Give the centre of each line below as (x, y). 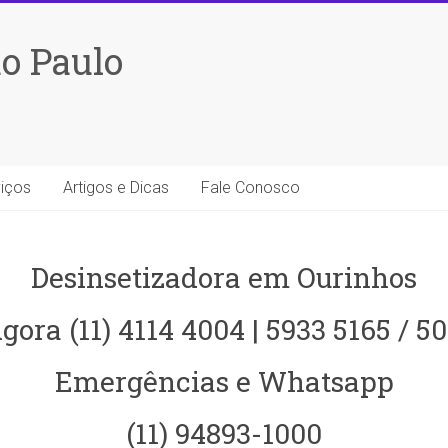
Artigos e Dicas (116, 187)
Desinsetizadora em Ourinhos (224, 277)
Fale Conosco (250, 187)
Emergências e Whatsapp (224, 381)
